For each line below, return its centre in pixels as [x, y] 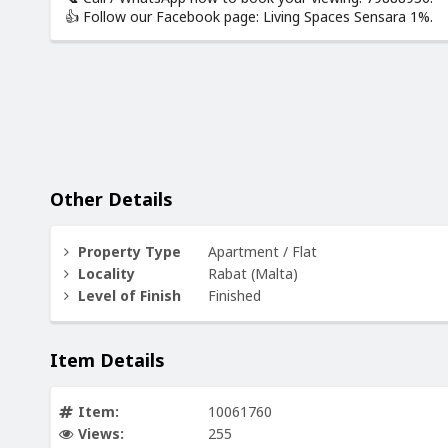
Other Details [111, 199]
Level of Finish [130, 295]
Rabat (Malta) [253, 273]
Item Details [107, 359]
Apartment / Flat [262, 251]
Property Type [130, 251]
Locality [107, 273]
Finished [234, 295]
